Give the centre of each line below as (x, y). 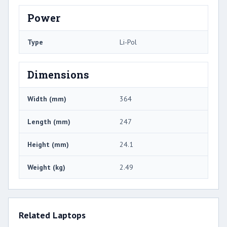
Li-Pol (128, 42)
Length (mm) (49, 122)
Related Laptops (52, 215)
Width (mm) (47, 99)
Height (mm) (48, 145)
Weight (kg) (46, 167)
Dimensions (58, 75)
